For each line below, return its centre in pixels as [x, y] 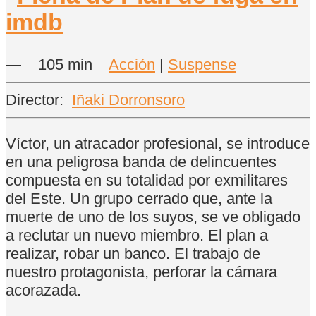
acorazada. [43, 290]
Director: [37, 100]
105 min [65, 64]
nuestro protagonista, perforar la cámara [141, 272]
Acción [132, 64]
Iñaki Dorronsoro [128, 100]
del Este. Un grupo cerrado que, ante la [139, 198]
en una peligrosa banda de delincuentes [141, 162]
